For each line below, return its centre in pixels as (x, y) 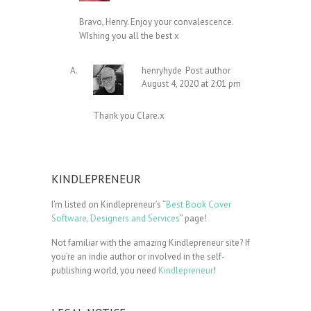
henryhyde (162, 70)
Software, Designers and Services (116, 218)
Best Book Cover (199, 204)
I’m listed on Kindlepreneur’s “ (109, 204)
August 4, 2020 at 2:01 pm (191, 83)
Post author (208, 70)
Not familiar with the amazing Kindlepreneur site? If (151, 242)
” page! (193, 218)
